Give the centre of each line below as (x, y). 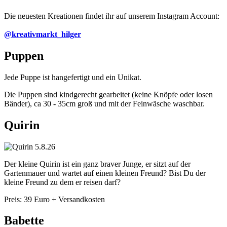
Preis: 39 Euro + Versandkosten (54, 199)
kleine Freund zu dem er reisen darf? (62, 182)
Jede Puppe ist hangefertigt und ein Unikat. (73, 77)
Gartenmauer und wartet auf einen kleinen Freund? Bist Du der (105, 173)
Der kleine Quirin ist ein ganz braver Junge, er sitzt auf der (97, 164)
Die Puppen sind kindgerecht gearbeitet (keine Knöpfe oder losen (108, 94)
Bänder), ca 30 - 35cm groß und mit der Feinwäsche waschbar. (104, 103)
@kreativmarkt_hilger (43, 34)
